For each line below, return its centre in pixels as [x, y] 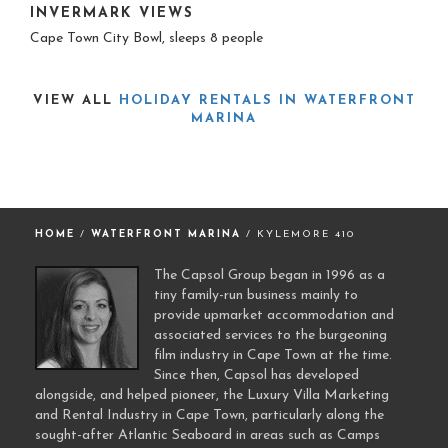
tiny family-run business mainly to [256, 295]
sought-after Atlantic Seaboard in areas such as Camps [207, 435]
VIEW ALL [75, 100]
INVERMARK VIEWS [112, 13]
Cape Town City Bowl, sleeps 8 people [146, 38]
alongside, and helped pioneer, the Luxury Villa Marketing [212, 395]
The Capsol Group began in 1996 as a [269, 275]
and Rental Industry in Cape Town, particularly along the [209, 415]
